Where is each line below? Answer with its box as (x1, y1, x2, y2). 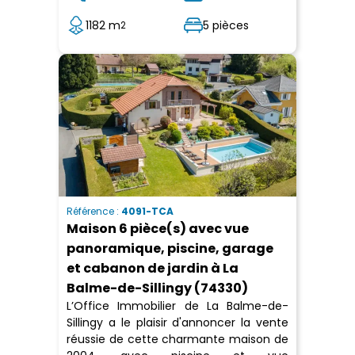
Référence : (67, 204, 121, 219)
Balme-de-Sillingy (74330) (67, 279, 248, 298)
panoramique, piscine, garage (67, 239, 273, 258)
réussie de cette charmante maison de (67, 331, 288, 348)
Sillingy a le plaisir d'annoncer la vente (67, 315, 288, 331)
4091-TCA (121, 204, 174, 219)
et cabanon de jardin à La (67, 259, 239, 278)
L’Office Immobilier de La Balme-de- (67, 298, 288, 315)
